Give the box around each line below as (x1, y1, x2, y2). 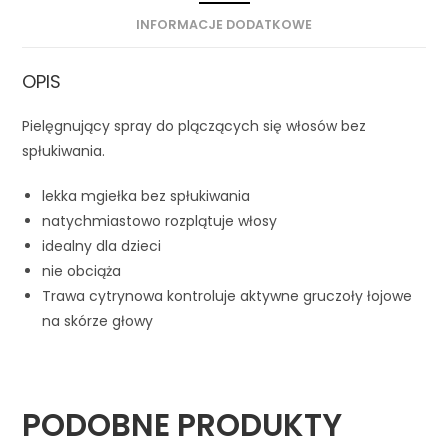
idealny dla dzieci (42, 236, 162, 257)
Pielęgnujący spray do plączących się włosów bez (22, 116, 367, 137)
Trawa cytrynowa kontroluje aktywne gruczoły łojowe (42, 286, 413, 307)
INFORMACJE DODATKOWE (136, 16, 312, 34)
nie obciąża (42, 261, 122, 282)
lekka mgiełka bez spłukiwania (42, 186, 251, 207)
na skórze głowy (42, 311, 154, 332)
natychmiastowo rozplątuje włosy (42, 211, 278, 232)
